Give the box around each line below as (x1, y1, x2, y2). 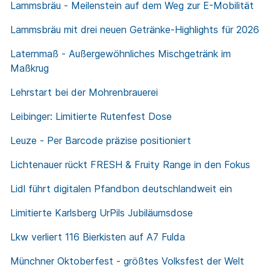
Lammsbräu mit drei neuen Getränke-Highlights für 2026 (10, 24, 259, 36)
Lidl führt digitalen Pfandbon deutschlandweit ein (10, 183, 232, 195)
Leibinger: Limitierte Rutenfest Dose (10, 110, 172, 123)
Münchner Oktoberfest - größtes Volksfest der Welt (10, 255, 244, 268)
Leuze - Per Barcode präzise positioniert (10, 134, 191, 147)
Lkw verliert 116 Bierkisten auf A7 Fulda (10, 231, 185, 243)
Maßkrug (10, 62, 49, 75)
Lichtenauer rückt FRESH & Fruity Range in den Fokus (10, 159, 250, 171)
